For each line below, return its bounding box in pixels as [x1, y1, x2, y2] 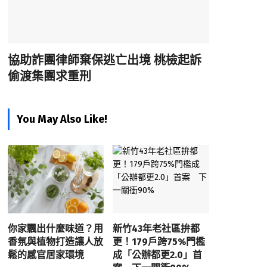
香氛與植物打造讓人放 [7, 236, 103, 248]
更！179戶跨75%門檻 [113, 236, 206, 248]
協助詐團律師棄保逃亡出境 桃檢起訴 [7, 52, 201, 67]
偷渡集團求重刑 [7, 69, 91, 83]
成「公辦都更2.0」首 [113, 249, 203, 261]
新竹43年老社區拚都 [113, 223, 200, 235]
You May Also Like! [16, 112, 107, 126]
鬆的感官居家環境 [7, 249, 84, 261]
